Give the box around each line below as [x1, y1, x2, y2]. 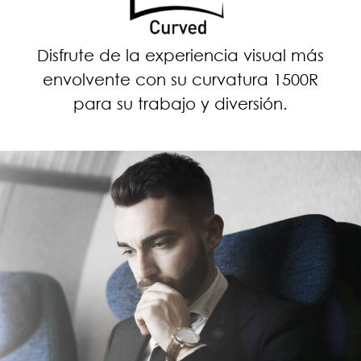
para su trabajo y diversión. [73, 93, 288, 113]
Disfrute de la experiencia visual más [37, 44, 324, 64]
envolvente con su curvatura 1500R [43, 68, 318, 89]
